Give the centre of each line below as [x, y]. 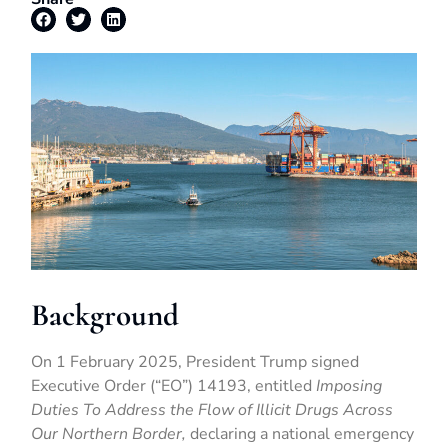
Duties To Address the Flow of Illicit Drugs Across [212, 410]
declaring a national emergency [300, 434]
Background [105, 315]
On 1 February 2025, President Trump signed [195, 362]
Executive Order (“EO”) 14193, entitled [174, 386]
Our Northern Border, [109, 434]
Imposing [349, 386]
